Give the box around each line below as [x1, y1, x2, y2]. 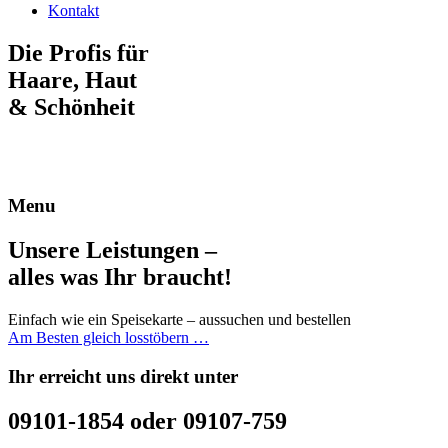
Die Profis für [8, 39, 149, 66]
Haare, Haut [8, 66, 137, 93]
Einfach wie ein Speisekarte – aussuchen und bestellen [8, 311, 351, 329]
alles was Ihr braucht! [8, 264, 232, 291]
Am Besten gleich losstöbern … [8, 329, 209, 347]
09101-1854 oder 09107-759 [8, 407, 287, 434]
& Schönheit [8, 93, 135, 120]
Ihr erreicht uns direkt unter [8, 365, 238, 387]
